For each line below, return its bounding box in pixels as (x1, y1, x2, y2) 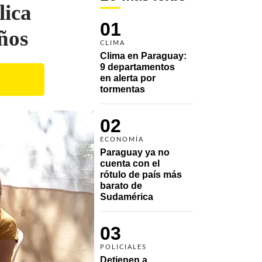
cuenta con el (100, 158, 160, 168)
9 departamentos (100, 61, 175, 72)
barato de (100, 180, 142, 191)
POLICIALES (100, 243, 147, 250)
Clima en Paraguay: (100, 50, 187, 61)
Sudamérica (100, 191, 153, 202)
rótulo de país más (100, 169, 182, 180)
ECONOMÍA (100, 136, 144, 143)
